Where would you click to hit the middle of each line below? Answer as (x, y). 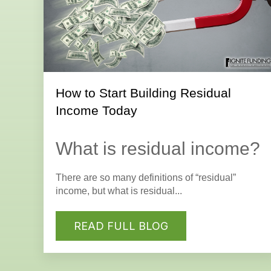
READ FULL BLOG (121, 226)
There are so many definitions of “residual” (146, 177)
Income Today (96, 110)
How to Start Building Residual (143, 93)
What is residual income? (158, 148)
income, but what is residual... (119, 191)
